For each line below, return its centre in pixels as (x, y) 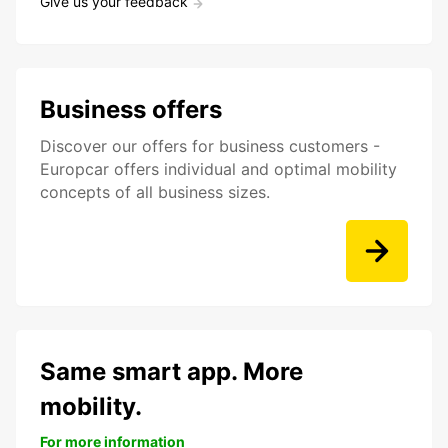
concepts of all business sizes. (155, 192)
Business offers (131, 110)
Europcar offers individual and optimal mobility (218, 169)
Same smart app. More (171, 372)
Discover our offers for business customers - (210, 146)
